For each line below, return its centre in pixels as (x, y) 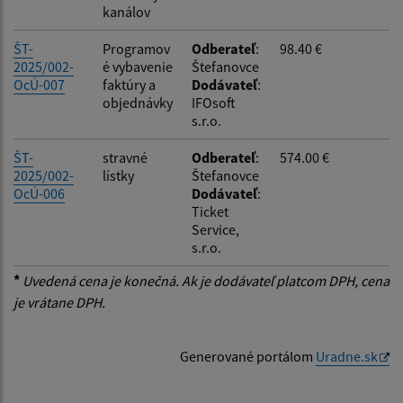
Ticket (210, 212)
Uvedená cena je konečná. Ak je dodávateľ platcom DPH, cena (205, 281)
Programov (136, 49)
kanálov (126, 12)
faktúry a (129, 85)
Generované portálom (248, 357)
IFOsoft (214, 103)
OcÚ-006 (39, 194)
